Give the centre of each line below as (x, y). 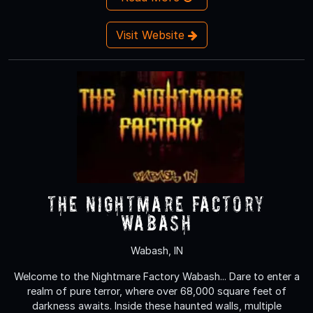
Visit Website (152, 35)
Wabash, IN (156, 250)
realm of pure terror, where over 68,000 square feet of (156, 291)
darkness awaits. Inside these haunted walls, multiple (156, 305)
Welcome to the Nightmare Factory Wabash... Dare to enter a (156, 276)
